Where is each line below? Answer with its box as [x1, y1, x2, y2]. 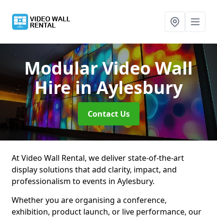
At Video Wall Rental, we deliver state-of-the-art [12, 153, 184, 163]
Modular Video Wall [24, 56, 193, 80]
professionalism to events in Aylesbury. [12, 176, 155, 186]
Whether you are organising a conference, [12, 195, 167, 205]
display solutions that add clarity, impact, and [12, 164, 177, 175]
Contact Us [87, 108, 130, 119]
